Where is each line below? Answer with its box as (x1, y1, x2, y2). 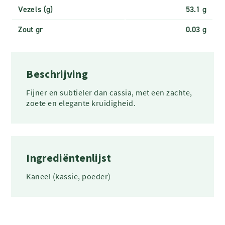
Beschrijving (26, 67, 88, 81)
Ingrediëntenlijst (26, 151, 111, 165)
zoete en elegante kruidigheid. (26, 97, 136, 108)
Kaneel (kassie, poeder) (26, 171, 111, 181)
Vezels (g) (18, 4, 53, 15)
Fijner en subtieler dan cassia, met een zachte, (26, 87, 192, 97)
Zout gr (18, 24, 43, 35)
